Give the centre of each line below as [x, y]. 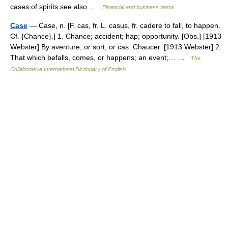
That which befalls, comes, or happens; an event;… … [101, 58]
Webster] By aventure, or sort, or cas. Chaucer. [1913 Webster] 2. [116, 47]
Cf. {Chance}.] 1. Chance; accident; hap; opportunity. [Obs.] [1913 [116, 36]
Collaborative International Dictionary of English [68, 69]
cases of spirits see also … [56, 7]
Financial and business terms [138, 7]
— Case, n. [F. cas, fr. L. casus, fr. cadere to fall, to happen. [124, 26]
